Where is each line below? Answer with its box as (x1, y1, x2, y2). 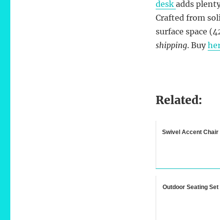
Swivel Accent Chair (162, 128, 219, 136)
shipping (155, 40, 187, 50)
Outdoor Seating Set (162, 183, 219, 191)
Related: (155, 92, 202, 107)
